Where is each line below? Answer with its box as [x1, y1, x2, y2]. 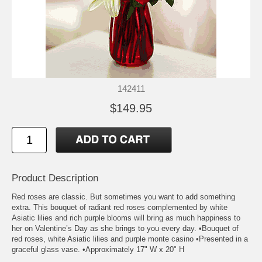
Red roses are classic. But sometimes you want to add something [12, 192, 235, 202]
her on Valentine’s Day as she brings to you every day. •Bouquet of [12, 224, 239, 233]
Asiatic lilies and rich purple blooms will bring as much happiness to [12, 213, 240, 223]
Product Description [12, 173, 98, 184]
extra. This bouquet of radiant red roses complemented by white [12, 203, 227, 212]
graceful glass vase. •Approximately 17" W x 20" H [12, 245, 184, 254]
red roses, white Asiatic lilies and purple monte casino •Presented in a [12, 235, 248, 244]
